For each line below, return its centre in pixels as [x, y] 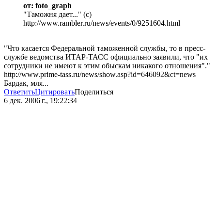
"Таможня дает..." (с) [57, 15]
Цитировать [55, 92]
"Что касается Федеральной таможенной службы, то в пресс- [105, 48]
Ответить [19, 92]
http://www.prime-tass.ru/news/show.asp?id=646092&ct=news [100, 75]
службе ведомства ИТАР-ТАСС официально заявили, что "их [106, 57]
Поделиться [94, 92]
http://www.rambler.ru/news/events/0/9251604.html [102, 23]
